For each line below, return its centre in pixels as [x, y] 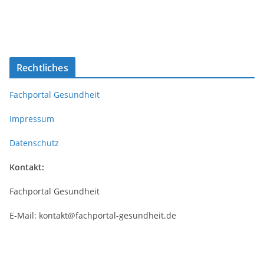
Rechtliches [42, 68]
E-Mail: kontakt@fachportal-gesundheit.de [93, 216]
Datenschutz [34, 143]
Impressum [32, 119]
